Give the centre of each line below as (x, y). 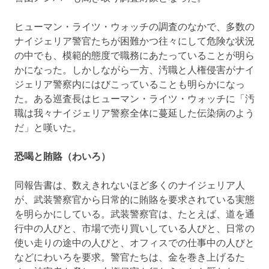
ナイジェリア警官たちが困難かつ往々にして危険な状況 (134, 42)
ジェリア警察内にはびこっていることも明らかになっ (130, 85)
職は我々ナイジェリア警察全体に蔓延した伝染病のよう (134, 114)
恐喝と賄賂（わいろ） (62, 157)
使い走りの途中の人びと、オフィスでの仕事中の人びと (134, 243)
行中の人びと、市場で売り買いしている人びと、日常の (134, 229)
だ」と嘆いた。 (48, 128)
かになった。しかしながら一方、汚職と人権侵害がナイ (134, 71)
